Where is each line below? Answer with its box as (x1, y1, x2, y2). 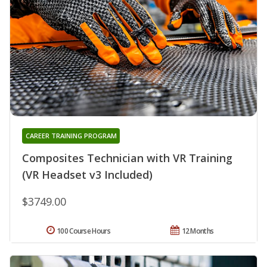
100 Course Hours (57, 225, 110, 236)
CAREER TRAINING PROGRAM (25, 131, 117, 140)
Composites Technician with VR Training (22, 150, 232, 165)
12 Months (181, 225, 214, 236)
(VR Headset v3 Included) (22, 167, 153, 182)
